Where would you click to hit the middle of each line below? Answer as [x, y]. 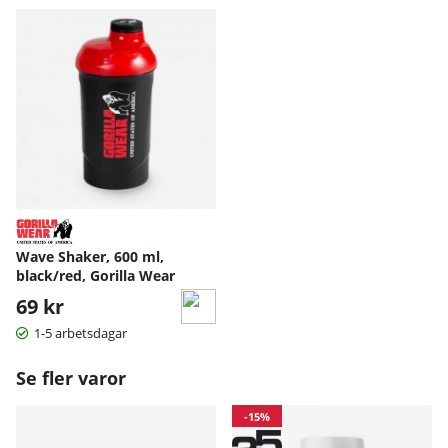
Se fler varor [71, 377]
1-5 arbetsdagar [80, 332]
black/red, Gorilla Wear [95, 275]
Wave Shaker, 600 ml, [90, 256]
